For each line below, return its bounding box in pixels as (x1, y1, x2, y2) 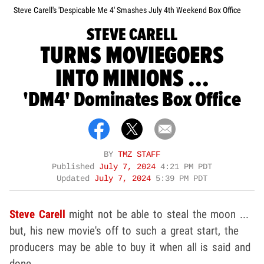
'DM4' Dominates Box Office (23, 87, 241, 114)
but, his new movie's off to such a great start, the (9, 224, 239, 238)
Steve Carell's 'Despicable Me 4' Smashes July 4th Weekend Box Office (14, 5, 241, 15)
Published (52, 163, 99, 172)
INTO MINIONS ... (55, 63, 209, 95)
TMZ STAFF (118, 150, 160, 160)
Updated (57, 174, 94, 184)
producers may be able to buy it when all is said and (9, 240, 250, 255)
